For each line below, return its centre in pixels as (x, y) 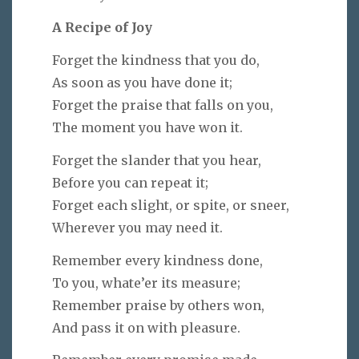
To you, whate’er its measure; (146, 282)
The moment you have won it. (147, 128)
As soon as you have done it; (142, 83)
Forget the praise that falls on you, (163, 105)
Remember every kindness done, (157, 260)
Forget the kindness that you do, (156, 61)
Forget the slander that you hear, (157, 160)
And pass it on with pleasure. (146, 327)
